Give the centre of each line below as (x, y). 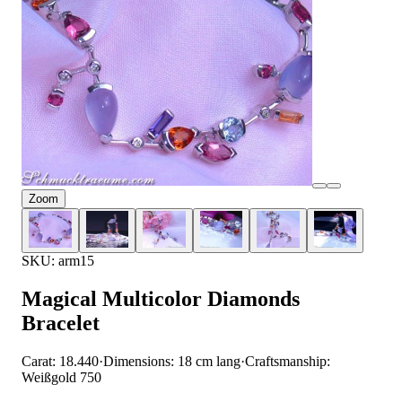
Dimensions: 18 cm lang (172, 362)
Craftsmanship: (288, 362)
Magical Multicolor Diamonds (161, 299)
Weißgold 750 (61, 378)
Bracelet (61, 323)
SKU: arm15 (58, 261)
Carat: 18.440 (60, 362)
